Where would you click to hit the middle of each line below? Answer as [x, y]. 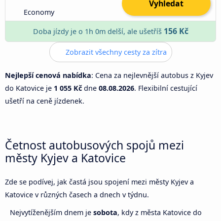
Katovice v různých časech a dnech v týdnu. [77, 195]
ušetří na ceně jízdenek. [45, 101]
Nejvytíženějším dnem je [52, 213]
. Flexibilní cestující [166, 88]
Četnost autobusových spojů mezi [94, 145]
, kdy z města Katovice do [160, 213]
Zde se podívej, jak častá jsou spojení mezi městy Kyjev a [99, 182]
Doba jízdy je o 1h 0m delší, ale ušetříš [98, 31]
